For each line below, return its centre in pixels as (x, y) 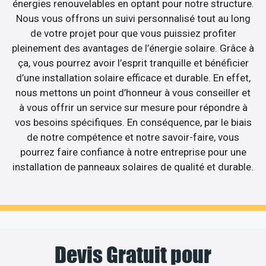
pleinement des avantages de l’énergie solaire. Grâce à (133, 48)
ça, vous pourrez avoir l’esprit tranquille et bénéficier (133, 63)
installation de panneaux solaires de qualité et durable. (133, 167)
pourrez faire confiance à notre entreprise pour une (133, 152)
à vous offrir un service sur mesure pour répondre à (133, 108)
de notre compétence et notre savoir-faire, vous (133, 137)
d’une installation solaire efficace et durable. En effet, (133, 78)
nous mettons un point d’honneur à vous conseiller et (133, 93)
